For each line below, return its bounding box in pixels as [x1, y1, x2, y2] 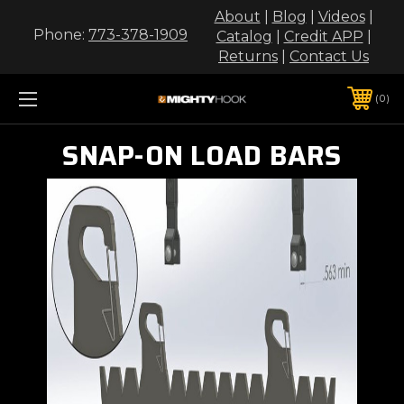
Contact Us [289, 48, 369, 65]
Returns [218, 48, 278, 65]
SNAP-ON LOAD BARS [62, 133, 342, 177]
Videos [317, 8, 365, 25]
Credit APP [283, 28, 363, 45]
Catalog [216, 28, 272, 45]
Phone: [33, 26, 88, 43]
